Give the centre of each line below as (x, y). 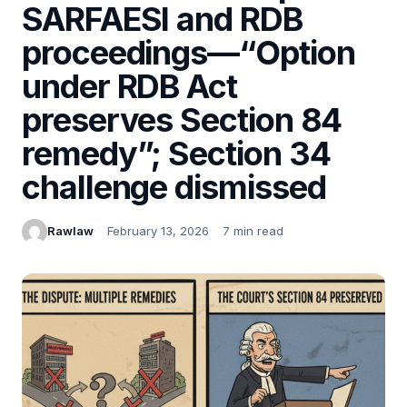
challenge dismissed (174, 187)
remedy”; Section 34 (176, 153)
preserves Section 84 (182, 119)
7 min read (253, 231)
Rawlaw (70, 231)
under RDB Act (129, 86)
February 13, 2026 (158, 231)
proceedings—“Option (189, 52)
